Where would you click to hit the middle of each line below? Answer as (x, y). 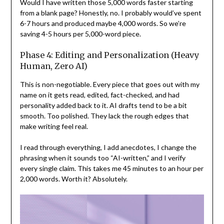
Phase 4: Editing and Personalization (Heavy (109, 55)
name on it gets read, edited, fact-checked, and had (99, 95)
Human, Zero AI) (53, 66)
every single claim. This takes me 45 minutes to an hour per (111, 168)
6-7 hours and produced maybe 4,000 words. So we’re (103, 23)
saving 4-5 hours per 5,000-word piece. (80, 34)
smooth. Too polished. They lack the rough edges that (104, 116)
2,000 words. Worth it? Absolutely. (73, 179)
